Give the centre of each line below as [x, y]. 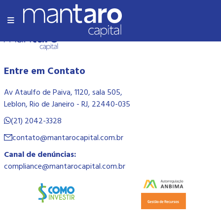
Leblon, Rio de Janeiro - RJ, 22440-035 [67, 104]
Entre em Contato [44, 70]
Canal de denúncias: [40, 154]
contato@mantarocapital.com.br [68, 137]
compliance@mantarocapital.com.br [64, 166]
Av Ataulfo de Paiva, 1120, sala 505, [63, 92]
